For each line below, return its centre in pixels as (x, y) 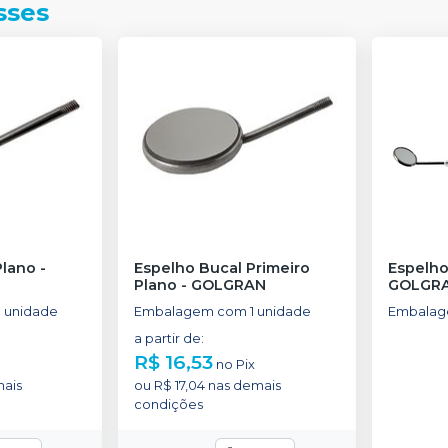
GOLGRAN (229, 284)
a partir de (168, 338)
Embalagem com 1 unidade (223, 311)
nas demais (243, 385)
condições (169, 404)
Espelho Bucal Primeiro (222, 267)
